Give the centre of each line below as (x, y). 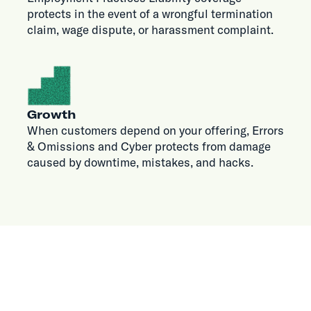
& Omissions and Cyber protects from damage (149, 146)
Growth (51, 115)
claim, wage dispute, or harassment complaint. (150, 30)
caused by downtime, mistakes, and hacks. (140, 162)
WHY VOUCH (74, 290)
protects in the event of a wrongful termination (150, 14)
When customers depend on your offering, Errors (155, 131)
